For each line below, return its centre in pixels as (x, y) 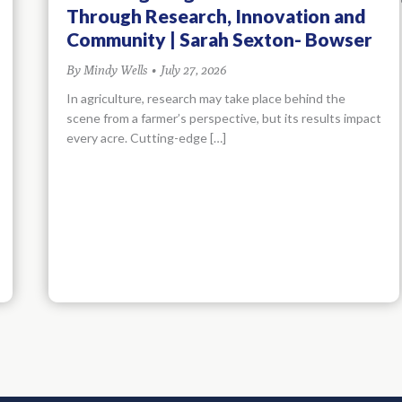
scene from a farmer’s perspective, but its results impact (224, 118)
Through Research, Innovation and (216, 15)
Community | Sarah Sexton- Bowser (219, 39)
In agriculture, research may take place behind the (206, 98)
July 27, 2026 (193, 70)
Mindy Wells (115, 70)
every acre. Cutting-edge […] (146, 137)
